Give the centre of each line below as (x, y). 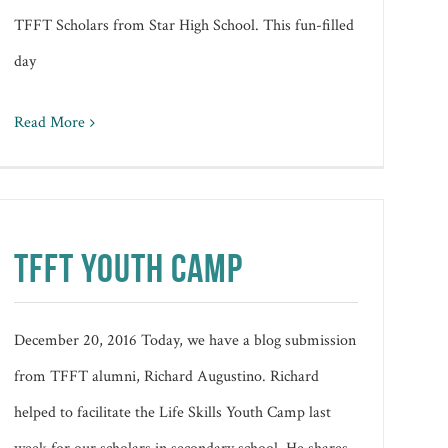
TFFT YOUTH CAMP (129, 267)
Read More (50, 122)
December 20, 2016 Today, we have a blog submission (185, 340)
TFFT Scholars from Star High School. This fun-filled (184, 25)
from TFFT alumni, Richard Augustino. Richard (167, 376)
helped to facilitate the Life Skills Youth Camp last (173, 412)
